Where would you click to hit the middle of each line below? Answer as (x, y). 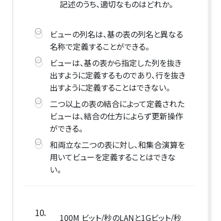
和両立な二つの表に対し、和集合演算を (117, 145)
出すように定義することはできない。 (110, 88)
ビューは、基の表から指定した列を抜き (115, 63)
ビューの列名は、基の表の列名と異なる (116, 34)
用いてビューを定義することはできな (112, 157)
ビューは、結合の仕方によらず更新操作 (116, 116)
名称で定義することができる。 (99, 47)
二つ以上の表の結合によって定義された (117, 104)
